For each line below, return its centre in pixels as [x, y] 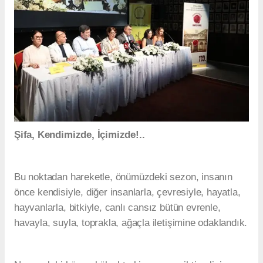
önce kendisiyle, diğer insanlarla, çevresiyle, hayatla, [127, 193]
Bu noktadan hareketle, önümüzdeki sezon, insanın [123, 177]
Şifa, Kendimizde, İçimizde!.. [80, 135]
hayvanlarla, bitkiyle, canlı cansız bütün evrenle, [117, 208]
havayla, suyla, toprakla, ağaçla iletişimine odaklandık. [131, 223]
